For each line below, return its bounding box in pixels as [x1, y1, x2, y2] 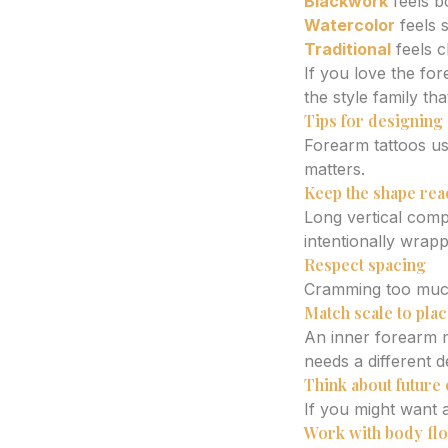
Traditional [304, 39, 391, 59]
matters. [304, 159, 365, 179]
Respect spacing [304, 254, 426, 275]
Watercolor [304, 15, 395, 35]
